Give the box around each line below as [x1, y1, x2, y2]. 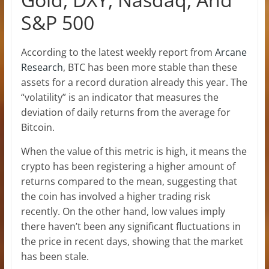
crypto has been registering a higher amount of [20, 159, 235, 173]
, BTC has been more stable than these [62, 60, 237, 74]
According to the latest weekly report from [20, 45, 215, 59]
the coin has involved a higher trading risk [20, 189, 210, 203]
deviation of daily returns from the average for [20, 105, 231, 119]
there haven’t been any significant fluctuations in [20, 219, 241, 233]
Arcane [214, 45, 247, 59]
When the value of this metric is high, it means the [20, 144, 247, 158]
